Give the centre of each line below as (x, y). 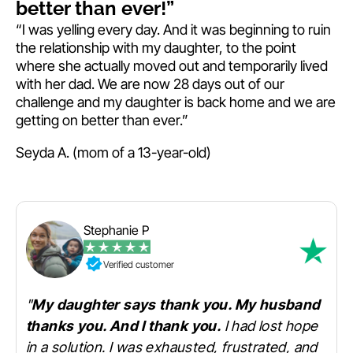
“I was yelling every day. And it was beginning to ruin (173, 30)
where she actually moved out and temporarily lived (172, 66)
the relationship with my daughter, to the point (156, 48)
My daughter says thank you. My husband (176, 305)
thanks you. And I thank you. (124, 326)
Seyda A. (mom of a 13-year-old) (113, 153)
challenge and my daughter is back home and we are (176, 102)
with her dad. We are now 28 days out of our (150, 84)
